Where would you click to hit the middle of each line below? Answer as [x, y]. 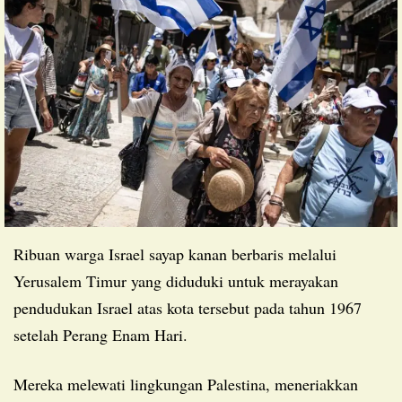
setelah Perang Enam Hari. [100, 334]
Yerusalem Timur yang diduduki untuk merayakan [176, 280]
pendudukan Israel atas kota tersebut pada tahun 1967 [188, 307]
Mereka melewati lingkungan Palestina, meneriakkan [21, 384]
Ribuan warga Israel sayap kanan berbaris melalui [175, 253]
